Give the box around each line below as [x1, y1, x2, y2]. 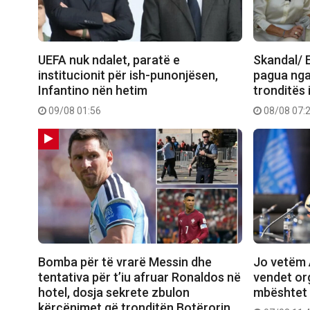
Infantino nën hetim [38, 82, 147, 98]
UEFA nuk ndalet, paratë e [38, 52, 180, 67]
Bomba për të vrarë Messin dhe [38, 254, 212, 269]
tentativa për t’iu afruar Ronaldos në [38, 269, 241, 284]
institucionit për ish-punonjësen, [38, 67, 218, 82]
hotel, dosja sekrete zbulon [38, 284, 190, 300]
